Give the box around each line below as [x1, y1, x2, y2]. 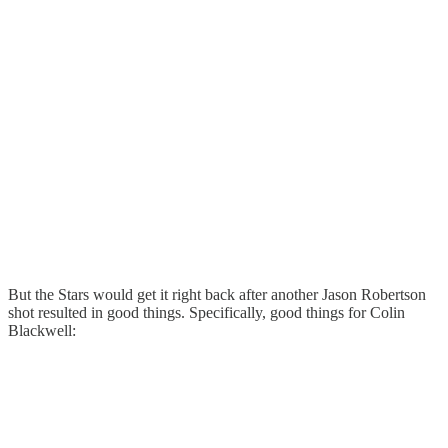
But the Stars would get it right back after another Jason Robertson [8, 286, 426, 304]
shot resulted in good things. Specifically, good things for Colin [8, 304, 405, 322]
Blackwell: [8, 322, 76, 340]
